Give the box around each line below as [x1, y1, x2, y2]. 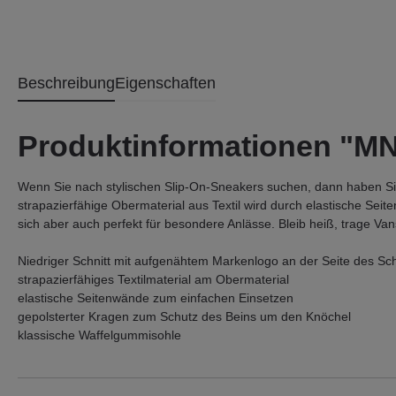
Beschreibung [18, 74, 115, 92]
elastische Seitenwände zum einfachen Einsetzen [18, 291, 293, 305]
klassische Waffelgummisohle [18, 328, 181, 342]
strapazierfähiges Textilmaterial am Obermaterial [18, 272, 289, 286]
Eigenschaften [115, 74, 216, 92]
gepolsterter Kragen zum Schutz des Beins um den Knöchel [18, 309, 351, 324]
